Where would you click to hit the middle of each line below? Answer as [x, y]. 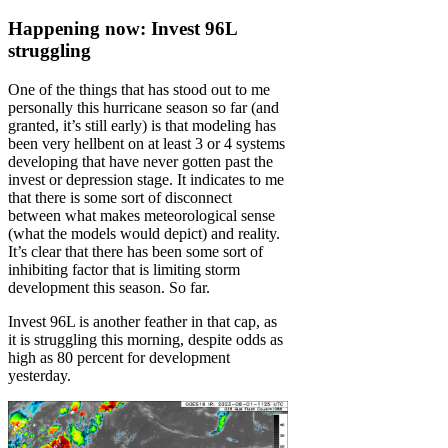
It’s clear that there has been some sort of [135, 252]
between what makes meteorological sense [141, 216]
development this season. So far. [109, 288]
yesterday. [39, 376]
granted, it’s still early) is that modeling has [142, 126]
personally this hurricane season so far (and [143, 108]
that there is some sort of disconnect [120, 198]
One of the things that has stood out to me [139, 90]
